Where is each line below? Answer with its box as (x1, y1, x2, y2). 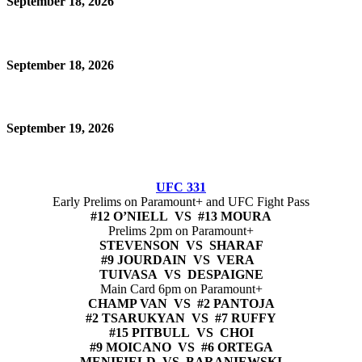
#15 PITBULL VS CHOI (108, 326, 254, 340)
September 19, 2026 (6, 121, 114, 136)
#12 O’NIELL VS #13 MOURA (90, 209, 271, 224)
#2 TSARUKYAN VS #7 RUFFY (86, 311, 276, 326)
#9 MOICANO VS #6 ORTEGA (89, 340, 273, 355)
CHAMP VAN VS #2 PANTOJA (87, 297, 275, 311)
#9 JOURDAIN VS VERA (101, 253, 255, 267)
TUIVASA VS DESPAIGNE (99, 267, 263, 282)
